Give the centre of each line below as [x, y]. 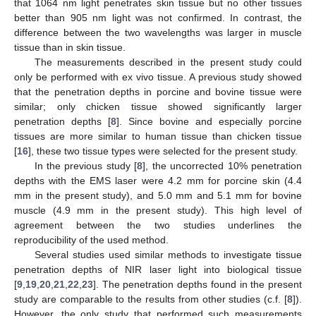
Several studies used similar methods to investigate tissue [168, 255]
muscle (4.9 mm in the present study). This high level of [158, 211]
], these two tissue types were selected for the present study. [163, 151]
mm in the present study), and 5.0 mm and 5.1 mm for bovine [158, 196]
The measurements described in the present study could [168, 62]
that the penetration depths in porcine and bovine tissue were [158, 92]
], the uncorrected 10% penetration [222, 166]
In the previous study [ [86, 166]
